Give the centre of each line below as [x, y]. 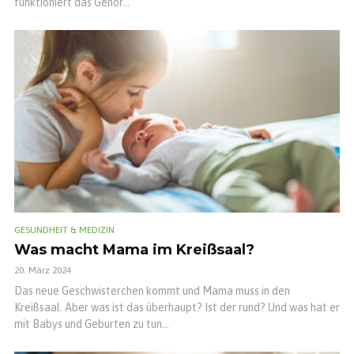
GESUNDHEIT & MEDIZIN [64, 230]
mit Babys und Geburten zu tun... [92, 324]
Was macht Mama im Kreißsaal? [134, 250]
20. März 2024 [43, 271]
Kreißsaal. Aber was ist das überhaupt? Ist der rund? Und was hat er [177, 308]
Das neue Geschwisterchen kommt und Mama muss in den [152, 291]
